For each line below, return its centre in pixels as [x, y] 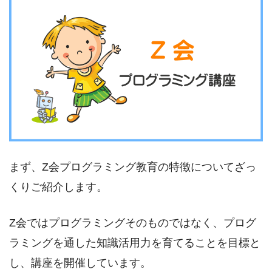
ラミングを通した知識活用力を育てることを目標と [135, 243]
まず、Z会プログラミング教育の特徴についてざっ [133, 167]
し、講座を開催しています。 [80, 263]
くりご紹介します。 [58, 187]
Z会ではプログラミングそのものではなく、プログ [133, 223]
